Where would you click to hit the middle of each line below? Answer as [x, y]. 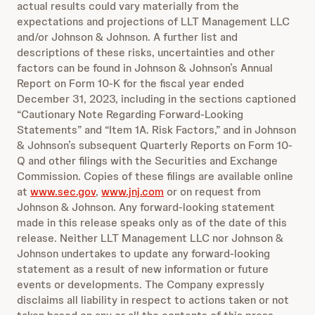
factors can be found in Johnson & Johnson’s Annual [145, 68]
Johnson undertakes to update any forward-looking [143, 253]
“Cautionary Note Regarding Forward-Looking [130, 114]
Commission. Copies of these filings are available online [155, 176]
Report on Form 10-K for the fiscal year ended [130, 83]
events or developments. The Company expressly [141, 284]
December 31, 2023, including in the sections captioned [156, 99]
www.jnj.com [133, 192]
